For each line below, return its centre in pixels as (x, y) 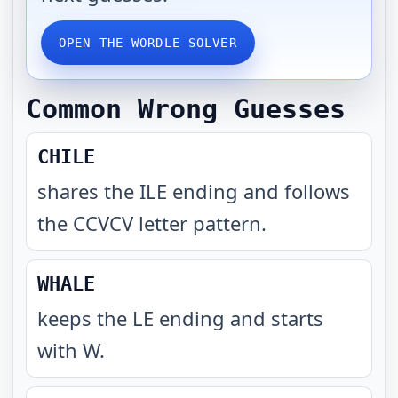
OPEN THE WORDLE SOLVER (148, 43)
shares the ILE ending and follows (194, 191)
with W (68, 350)
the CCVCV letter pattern (149, 223)
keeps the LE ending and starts (180, 318)
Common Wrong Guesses (186, 109)
